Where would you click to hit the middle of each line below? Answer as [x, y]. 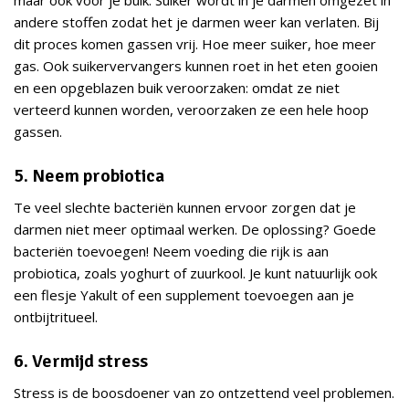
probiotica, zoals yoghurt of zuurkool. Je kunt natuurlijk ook [195, 273]
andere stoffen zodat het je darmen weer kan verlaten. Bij [196, 22]
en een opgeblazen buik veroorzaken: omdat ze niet [177, 88]
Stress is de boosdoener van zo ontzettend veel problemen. [204, 393]
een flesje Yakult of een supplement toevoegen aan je [184, 295]
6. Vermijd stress [81, 362]
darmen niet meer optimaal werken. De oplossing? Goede [195, 230]
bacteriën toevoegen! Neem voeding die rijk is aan [171, 252]
